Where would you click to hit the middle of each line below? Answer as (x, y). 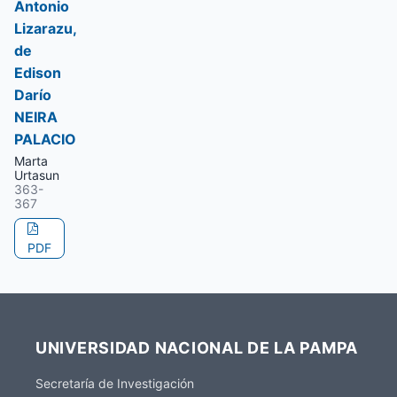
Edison (38, 73)
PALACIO (45, 139)
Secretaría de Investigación (115, 383)
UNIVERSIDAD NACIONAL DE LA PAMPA (197, 348)
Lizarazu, (45, 28)
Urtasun (37, 175)
